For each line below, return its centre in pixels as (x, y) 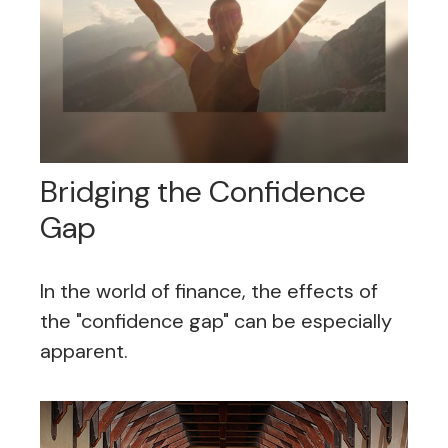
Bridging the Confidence (203, 192)
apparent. (84, 351)
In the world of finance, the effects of (209, 291)
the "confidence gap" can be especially (216, 321)
